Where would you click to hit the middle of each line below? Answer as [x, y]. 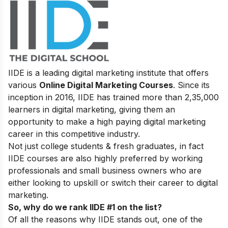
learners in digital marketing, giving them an [92, 110]
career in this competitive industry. [74, 134]
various [24, 85]
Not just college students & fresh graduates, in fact [106, 146]
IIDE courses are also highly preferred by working [105, 159]
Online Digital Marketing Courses [106, 85]
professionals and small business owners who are [105, 171]
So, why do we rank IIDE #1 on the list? [85, 207]
